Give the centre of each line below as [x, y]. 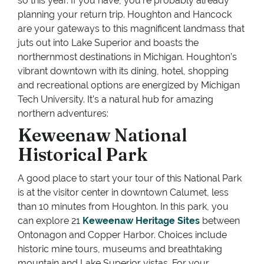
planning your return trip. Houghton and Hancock [125, 15]
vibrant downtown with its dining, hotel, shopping [123, 71]
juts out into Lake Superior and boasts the [108, 43]
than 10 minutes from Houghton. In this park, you [123, 207]
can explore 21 [49, 221]
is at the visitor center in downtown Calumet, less [123, 193]
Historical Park [82, 155]
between [220, 221]
